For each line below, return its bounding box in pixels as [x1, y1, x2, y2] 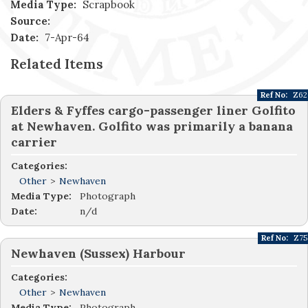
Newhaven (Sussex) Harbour [11, 245, 186, 262]
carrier [11, 134, 57, 151]
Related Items [10, 55, 103, 73]
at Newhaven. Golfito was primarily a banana [11, 118, 293, 135]
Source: [10, 14, 50, 28]
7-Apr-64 [42, 31, 89, 45]
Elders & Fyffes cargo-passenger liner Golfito [11, 102, 296, 119]
